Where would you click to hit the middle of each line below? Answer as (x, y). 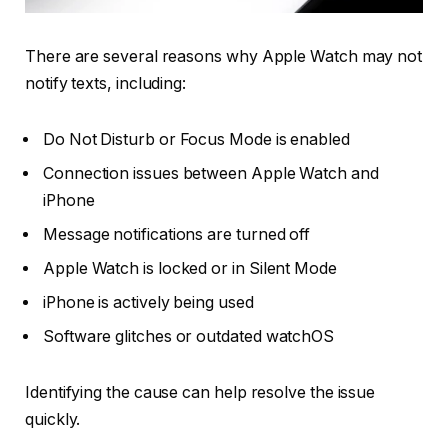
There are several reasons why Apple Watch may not (224, 57)
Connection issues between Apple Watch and (211, 173)
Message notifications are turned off (177, 234)
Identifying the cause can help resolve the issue (200, 392)
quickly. (53, 419)
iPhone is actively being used (148, 302)
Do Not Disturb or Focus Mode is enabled (196, 139)
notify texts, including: (106, 84)
